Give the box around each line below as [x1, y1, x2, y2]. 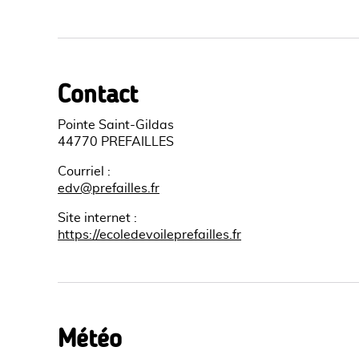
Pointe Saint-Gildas [58, 119, 174, 131]
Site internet [58, 212, 131, 224]
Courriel [58, 165, 104, 178]
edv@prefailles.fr [58, 182, 159, 195]
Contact [58, 79, 138, 109]
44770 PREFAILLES [58, 135, 174, 148]
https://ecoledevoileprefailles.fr [58, 228, 241, 241]
